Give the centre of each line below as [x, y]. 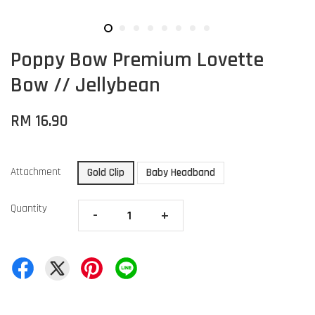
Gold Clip [106, 173]
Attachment [36, 172]
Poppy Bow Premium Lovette [137, 60]
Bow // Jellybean [85, 85]
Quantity [29, 209]
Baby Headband [181, 173]
